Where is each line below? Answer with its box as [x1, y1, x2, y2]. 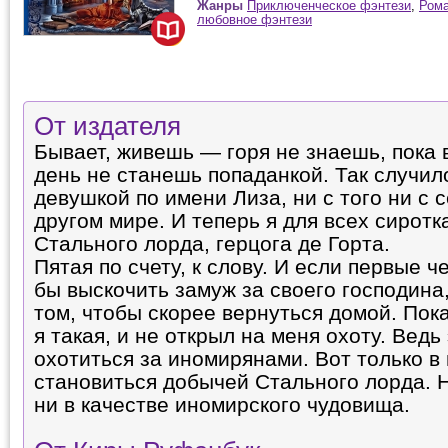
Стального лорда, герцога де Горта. [34, 232, 390, 256]
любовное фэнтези [197, 12, 312, 27]
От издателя [34, 112, 181, 140]
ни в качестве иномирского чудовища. [34, 393, 416, 417]
